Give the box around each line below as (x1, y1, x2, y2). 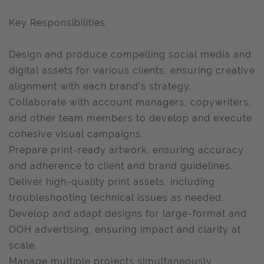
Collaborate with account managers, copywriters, (9, 97, 252, 108)
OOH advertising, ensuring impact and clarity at (9, 224, 241, 235)
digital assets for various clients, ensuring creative (9, 65, 255, 76)
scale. (9, 240, 37, 251)
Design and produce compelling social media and (9, 49, 252, 60)
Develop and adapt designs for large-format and (9, 208, 247, 219)
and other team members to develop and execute (9, 113, 252, 124)
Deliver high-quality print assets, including (9, 176, 215, 187)
